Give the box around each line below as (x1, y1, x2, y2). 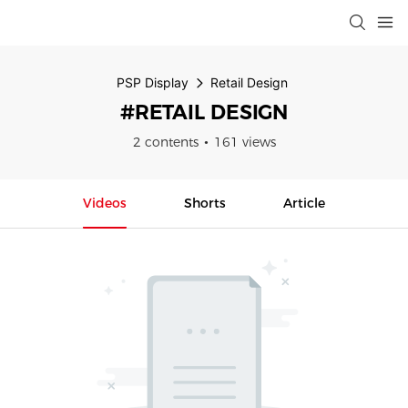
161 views (213, 134, 276, 150)
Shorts (184, 195, 226, 211)
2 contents (132, 134, 199, 150)
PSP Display (116, 75, 189, 90)
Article (282, 195, 325, 211)
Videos (83, 195, 127, 211)
